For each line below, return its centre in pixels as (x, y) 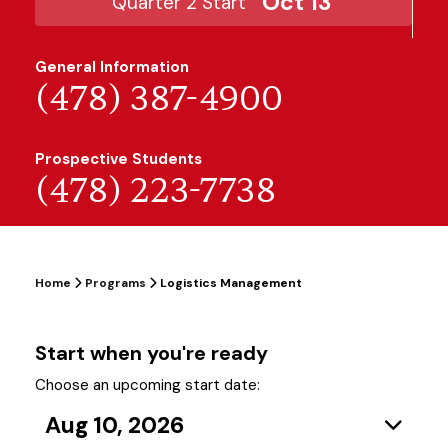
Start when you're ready (151, 353)
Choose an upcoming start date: (147, 385)
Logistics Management (229, 283)
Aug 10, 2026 (114, 425)
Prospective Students (118, 159)
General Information (112, 67)
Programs (115, 283)
